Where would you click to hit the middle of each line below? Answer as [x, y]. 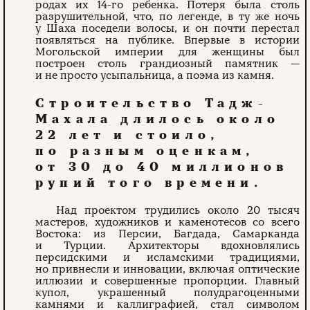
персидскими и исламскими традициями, [167, 257]
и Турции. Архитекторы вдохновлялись [167, 245]
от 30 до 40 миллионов [162, 166]
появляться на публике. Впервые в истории [167, 40]
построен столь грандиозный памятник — [167, 63]
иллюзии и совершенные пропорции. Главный [167, 281]
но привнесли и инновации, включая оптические [167, 269]
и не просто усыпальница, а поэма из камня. [155, 75]
